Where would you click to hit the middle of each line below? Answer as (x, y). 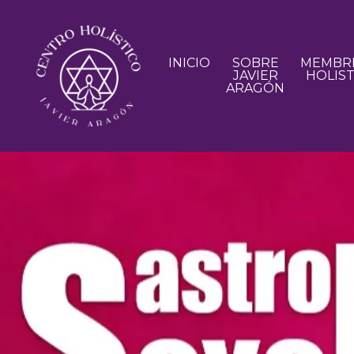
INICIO (190, 62)
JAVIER (255, 75)
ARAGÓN (256, 88)
